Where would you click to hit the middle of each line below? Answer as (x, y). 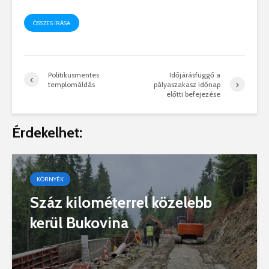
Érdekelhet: (47, 132)
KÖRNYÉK (50, 179)
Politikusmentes (74, 74)
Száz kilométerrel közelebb (121, 202)
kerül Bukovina (79, 222)
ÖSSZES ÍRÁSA (52, 23)
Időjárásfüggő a (195, 74)
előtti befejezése (194, 94)
